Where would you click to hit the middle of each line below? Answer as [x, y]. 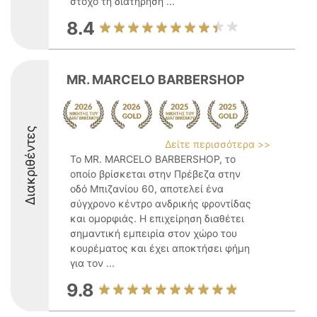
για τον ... [92, 263]
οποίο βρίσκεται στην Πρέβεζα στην [155, 174]
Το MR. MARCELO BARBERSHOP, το [153, 159]
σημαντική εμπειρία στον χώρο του [154, 233]
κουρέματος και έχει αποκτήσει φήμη [160, 248]
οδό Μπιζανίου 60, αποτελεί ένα [147, 189]
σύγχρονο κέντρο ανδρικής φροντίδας [161, 203]
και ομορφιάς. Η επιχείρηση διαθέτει [157, 218]
